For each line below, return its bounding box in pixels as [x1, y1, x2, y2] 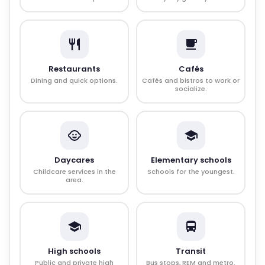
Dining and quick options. [31, 76, 118, 85]
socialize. [174, 84, 207, 93]
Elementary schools [150, 154, 231, 166]
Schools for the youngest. [147, 167, 235, 176]
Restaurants [49, 63, 100, 75]
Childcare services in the [33, 167, 116, 176]
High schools [48, 245, 101, 257]
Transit [176, 245, 206, 257]
